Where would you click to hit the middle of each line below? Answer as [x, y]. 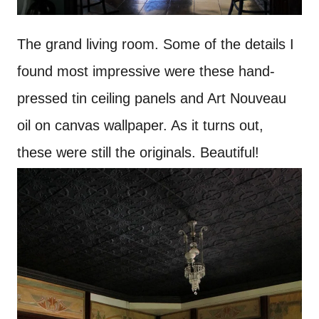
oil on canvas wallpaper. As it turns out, [140, 126]
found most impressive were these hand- [146, 72]
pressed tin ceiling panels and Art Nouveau [152, 99]
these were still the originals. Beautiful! [138, 153]
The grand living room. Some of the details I [156, 45]
